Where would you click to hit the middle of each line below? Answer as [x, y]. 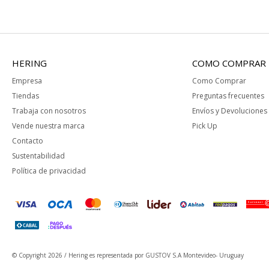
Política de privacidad [49, 171]
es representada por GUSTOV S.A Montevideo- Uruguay [166, 255]
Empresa [27, 81]
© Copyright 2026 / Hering [50, 255]
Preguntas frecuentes [228, 96]
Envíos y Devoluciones [229, 111]
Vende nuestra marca [48, 126]
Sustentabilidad [38, 156]
